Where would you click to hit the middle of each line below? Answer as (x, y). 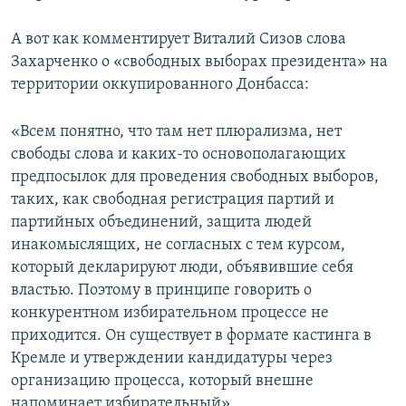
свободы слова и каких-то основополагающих (179, 155)
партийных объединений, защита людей (161, 223)
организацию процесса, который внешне (162, 382)
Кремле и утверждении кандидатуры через (172, 359)
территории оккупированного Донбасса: (160, 85)
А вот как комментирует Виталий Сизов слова (179, 40)
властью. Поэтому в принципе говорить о (161, 291)
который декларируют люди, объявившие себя (182, 268)
